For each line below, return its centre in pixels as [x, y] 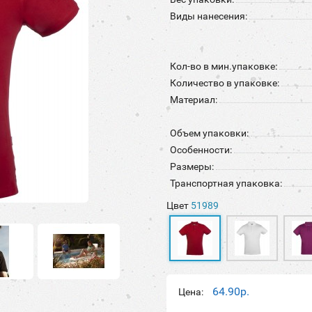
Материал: [194, 100]
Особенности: [201, 150]
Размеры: [192, 166]
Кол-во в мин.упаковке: [224, 66]
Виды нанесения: [209, 16]
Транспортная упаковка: [226, 183]
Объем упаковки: [209, 133]
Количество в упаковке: [225, 83]
